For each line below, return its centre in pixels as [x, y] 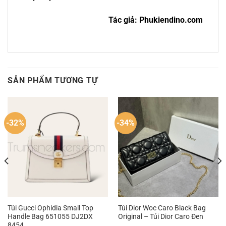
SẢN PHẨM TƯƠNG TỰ [53, 80]
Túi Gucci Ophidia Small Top [50, 208]
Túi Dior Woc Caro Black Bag [162, 208]
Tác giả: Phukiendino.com [156, 20]
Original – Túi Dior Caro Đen [160, 216]
